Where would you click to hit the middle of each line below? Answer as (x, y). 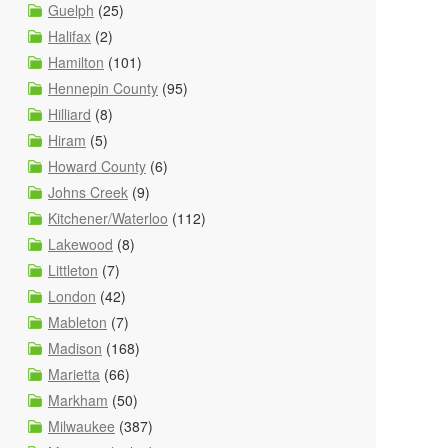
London (72, 296)
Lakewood (80, 244)
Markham (78, 400)
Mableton (77, 322)
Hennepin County (103, 88)
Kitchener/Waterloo (108, 218)
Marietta (74, 374)
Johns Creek (88, 192)
